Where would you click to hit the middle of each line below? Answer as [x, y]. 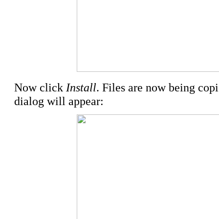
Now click [40, 87]
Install [81, 87]
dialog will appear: [59, 101]
